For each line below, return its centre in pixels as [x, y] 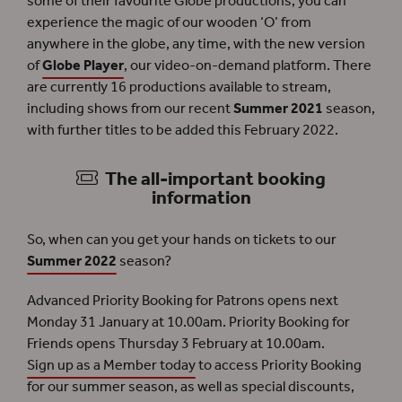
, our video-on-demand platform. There [248, 66]
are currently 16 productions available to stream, [179, 87]
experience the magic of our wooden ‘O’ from [169, 22]
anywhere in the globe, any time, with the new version [196, 44]
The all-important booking [212, 179]
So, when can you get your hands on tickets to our [182, 240]
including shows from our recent [130, 109]
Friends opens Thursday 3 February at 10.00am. [176, 344]
